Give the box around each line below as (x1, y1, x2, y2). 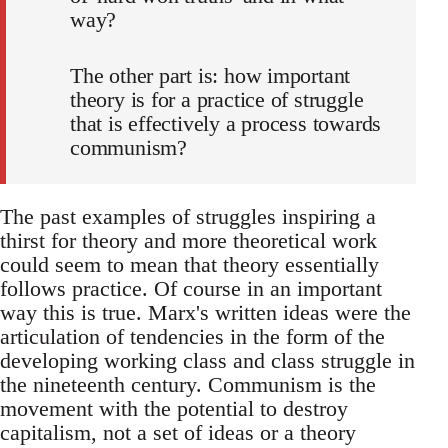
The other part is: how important (70, 63, 351, 89)
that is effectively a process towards (70, 111, 382, 137)
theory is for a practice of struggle (70, 87, 364, 113)
